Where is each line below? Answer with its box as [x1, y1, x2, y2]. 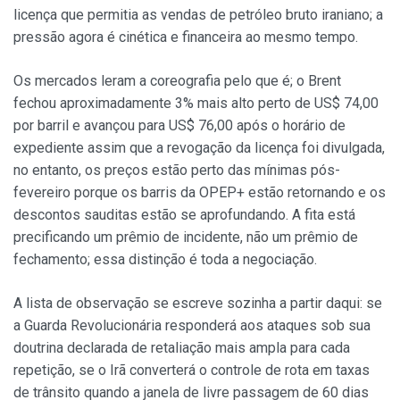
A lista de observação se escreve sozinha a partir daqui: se [13, 295, 382, 312]
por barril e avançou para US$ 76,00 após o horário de [13, 117, 346, 135]
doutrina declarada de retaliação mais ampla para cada [13, 339, 350, 357]
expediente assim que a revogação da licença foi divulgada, [13, 139, 385, 157]
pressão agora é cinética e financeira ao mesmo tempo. [13, 29, 358, 46]
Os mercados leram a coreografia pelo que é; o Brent [13, 72, 341, 90]
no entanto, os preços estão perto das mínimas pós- [13, 162, 340, 179]
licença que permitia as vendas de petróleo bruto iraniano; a [13, 6, 383, 24]
